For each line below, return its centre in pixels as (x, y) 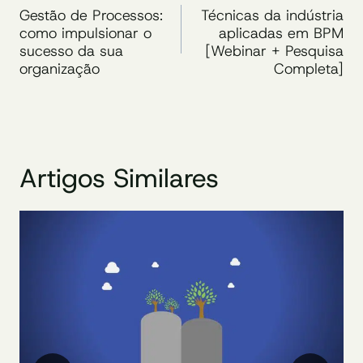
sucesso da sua (71, 51)
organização (60, 69)
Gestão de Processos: (91, 16)
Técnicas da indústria (272, 16)
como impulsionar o (85, 34)
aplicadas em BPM (281, 34)
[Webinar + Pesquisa (274, 51)
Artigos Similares (119, 179)
